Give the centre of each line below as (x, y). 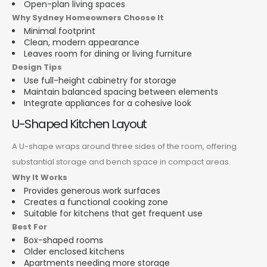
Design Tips (37, 67)
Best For (30, 226)
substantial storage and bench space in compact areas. (121, 162)
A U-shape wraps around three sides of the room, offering (124, 146)
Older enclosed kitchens (74, 251)
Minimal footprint (60, 31)
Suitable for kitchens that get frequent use (113, 213)
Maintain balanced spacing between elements (121, 91)
